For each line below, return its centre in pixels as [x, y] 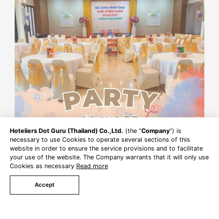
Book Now [73, 192]
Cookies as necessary [43, 166]
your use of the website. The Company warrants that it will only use [109, 157]
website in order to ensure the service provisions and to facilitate [106, 149]
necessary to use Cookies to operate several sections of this [100, 140]
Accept [44, 185]
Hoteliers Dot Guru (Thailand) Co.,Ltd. [66, 131]
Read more [92, 166]
